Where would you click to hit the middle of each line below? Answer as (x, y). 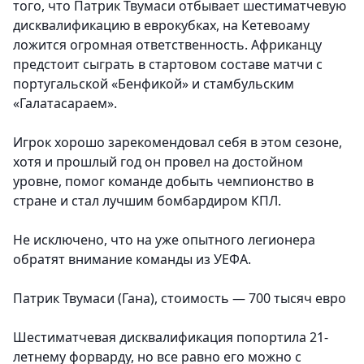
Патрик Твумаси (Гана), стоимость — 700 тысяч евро (180, 299)
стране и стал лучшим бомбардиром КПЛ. (147, 201)
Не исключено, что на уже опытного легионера (164, 240)
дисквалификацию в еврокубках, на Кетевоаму (161, 26)
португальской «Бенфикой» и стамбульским (154, 84)
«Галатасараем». (65, 104)
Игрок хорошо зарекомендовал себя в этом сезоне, (178, 143)
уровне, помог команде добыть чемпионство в (163, 182)
